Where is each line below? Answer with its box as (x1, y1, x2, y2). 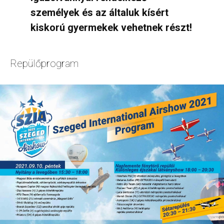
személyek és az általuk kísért (30, 6, 168, 18)
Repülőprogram (10, 57, 78, 69)
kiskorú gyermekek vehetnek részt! (30, 21, 192, 33)
